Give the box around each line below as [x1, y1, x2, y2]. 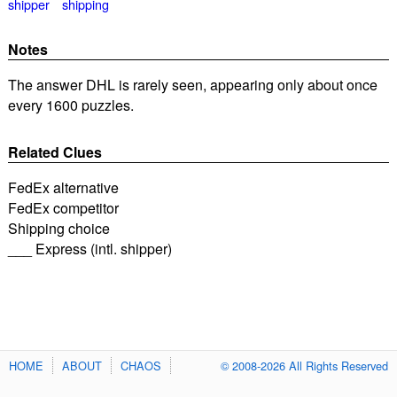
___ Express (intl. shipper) [7, 237, 172, 259]
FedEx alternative [7, 176, 119, 198]
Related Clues [7, 141, 102, 162]
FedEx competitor [7, 197, 119, 218]
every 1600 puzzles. [7, 95, 134, 116]
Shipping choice [7, 217, 110, 238]
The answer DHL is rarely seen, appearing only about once [7, 74, 378, 96]
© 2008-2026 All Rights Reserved [221, 356, 388, 374]
